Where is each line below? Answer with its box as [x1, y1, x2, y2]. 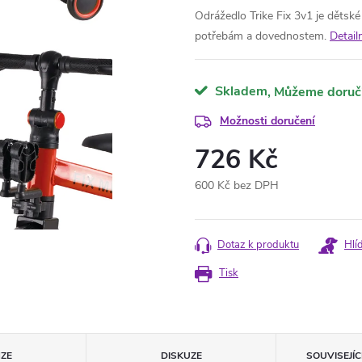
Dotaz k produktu [217, 238, 299, 252]
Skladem [212, 82, 267, 100]
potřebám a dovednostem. [195, 28, 326, 44]
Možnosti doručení [220, 113, 315, 128]
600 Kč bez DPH [195, 178, 279, 193]
